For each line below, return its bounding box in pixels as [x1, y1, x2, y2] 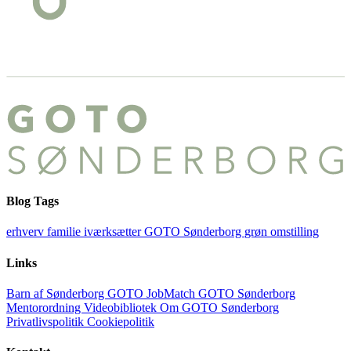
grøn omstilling [244, 225, 319, 239]
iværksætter [84, 225, 144, 239]
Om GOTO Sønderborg [160, 301, 279, 315]
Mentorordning [6, 301, 84, 315]
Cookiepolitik [87, 315, 154, 329]
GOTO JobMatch [107, 287, 198, 301]
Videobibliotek [84, 301, 160, 315]
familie [47, 225, 84, 239]
